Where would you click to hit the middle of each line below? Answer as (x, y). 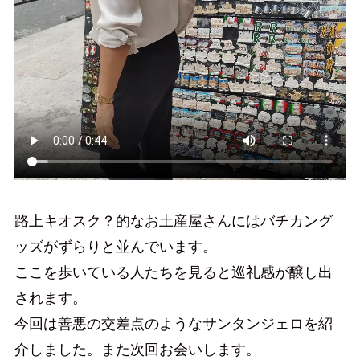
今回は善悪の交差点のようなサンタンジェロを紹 (173, 324)
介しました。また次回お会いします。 (137, 350)
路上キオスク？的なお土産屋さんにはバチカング (173, 221)
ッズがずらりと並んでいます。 (115, 247)
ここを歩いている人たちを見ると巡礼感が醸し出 (173, 273)
